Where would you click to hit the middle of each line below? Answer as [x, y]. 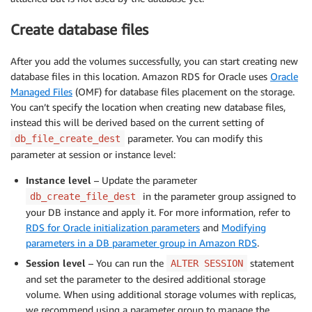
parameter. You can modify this [194, 138]
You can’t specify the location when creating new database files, [148, 107]
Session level [56, 263]
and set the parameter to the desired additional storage [146, 279]
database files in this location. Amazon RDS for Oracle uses [140, 76]
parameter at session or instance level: [93, 154]
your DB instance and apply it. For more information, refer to [158, 212]
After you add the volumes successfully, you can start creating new [154, 61]
